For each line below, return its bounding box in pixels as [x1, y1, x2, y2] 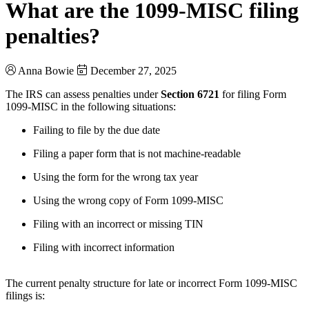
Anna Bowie [18, 64, 74, 77]
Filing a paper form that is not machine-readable [33, 147, 241, 159]
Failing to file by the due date [33, 123, 160, 136]
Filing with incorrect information [33, 241, 175, 253]
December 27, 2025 [90, 64, 177, 77]
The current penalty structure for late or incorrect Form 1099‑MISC [6, 277, 297, 289]
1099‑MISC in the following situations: [6, 100, 176, 112]
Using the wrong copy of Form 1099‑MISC [33, 194, 223, 206]
